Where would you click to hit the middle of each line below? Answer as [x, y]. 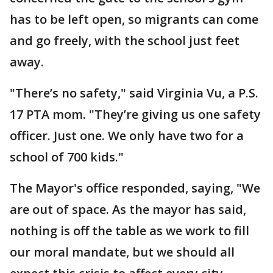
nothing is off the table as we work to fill [129, 231]
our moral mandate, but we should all [122, 252]
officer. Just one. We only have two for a [127, 136]
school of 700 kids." [67, 157]
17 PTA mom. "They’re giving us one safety [135, 114]
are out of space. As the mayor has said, [128, 209]
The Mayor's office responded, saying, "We [135, 188]
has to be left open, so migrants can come [134, 19]
